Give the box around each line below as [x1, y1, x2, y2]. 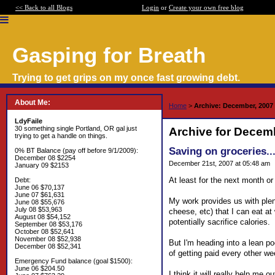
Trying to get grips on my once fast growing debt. [12, 72, 240, 83]
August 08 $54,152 [15, 213, 71, 220]
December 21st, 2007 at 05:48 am [169, 160, 270, 167]
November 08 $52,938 [15, 235, 81, 242]
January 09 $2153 [15, 161, 69, 169]
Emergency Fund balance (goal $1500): [15, 257, 133, 265]
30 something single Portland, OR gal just [15, 125, 137, 132]
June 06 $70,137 [15, 184, 64, 191]
